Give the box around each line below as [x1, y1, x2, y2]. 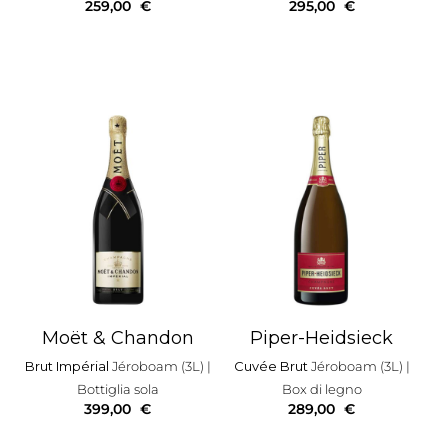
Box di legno [281, 381, 362, 398]
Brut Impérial [24, 358, 112, 375]
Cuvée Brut [233, 358, 311, 375]
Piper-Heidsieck [250, 327, 394, 350]
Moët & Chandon [41, 327, 194, 350]
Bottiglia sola [76, 381, 159, 398]
